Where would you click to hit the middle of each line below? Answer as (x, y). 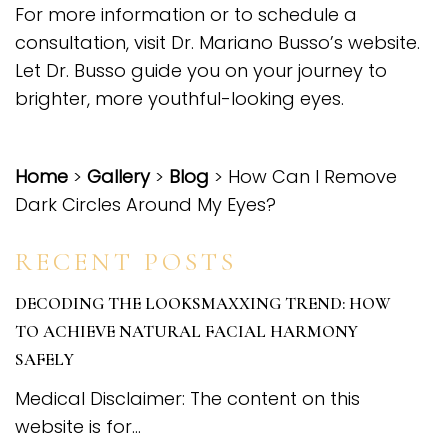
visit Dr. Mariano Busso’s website (275, 43)
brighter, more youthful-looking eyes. (179, 99)
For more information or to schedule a (186, 15)
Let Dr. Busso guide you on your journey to (201, 71)
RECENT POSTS (126, 262)
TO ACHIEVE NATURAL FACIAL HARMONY (186, 332)
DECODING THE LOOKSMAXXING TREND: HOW (203, 304)
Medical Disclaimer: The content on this (187, 399)
